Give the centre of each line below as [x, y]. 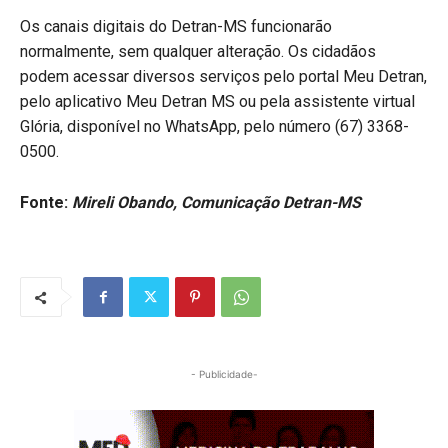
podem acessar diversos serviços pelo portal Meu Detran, [223, 76]
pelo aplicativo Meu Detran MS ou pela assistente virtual [217, 101]
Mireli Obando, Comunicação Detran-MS [216, 202]
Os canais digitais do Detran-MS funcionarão [176, 26]
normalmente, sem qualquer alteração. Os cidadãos [198, 51]
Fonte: [46, 202]
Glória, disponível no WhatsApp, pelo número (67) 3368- [214, 126]
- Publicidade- [224, 373]
